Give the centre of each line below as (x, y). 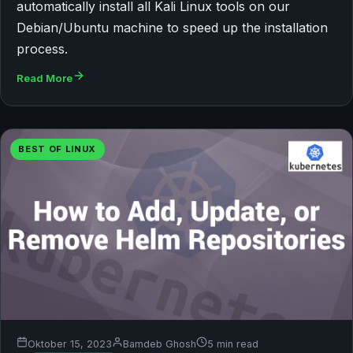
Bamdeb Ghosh (160, 344)
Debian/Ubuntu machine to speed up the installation (172, 28)
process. (42, 49)
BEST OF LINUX (58, 149)
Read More (45, 78)
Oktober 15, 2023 (70, 344)
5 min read (233, 344)
